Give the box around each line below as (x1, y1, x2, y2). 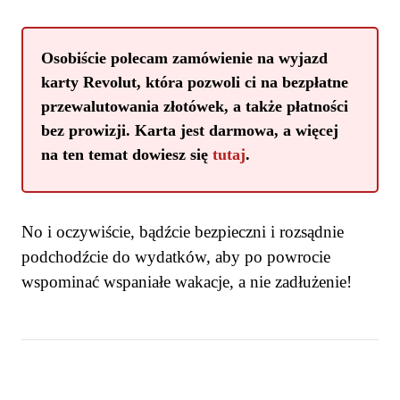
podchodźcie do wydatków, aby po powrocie (21, 247, 330, 267)
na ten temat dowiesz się (41, 146, 212, 164)
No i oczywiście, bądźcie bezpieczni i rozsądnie (21, 222, 344, 242)
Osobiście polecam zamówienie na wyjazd (41, 49, 328, 68)
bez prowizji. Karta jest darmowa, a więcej (41, 121, 338, 140)
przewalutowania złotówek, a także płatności (41, 97, 348, 116)
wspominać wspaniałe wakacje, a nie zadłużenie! (21, 272, 352, 292)
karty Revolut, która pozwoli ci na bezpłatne (41, 73, 348, 92)
